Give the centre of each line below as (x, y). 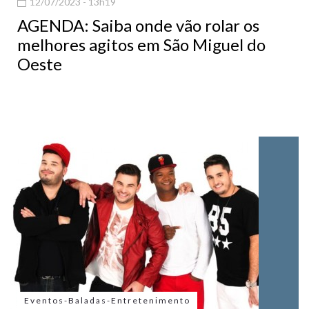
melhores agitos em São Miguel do (141, 45)
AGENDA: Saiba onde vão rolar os (138, 26)
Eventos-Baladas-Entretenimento (107, 301)
